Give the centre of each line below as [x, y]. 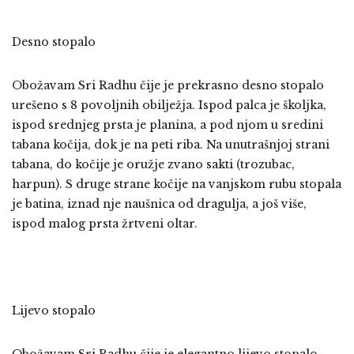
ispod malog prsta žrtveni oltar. [105, 223]
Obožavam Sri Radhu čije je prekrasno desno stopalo [168, 85]
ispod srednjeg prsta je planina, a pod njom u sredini [168, 124]
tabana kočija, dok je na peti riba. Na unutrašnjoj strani [171, 144]
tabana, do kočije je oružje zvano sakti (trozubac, [153, 164]
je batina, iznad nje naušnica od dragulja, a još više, [159, 203]
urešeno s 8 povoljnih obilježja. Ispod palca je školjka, [169, 105]
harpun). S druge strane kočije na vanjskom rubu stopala [177, 184]
